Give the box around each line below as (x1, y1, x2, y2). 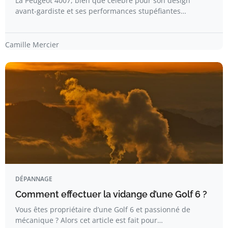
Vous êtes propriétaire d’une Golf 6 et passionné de (15, 205, 190, 214)
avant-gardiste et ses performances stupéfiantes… (15, 6, 186, 16)
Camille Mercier (5, 40, 59, 49)
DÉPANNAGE (15, 175, 52, 183)
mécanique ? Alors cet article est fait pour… (15, 215, 163, 225)
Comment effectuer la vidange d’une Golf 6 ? (15, 189, 207, 199)
